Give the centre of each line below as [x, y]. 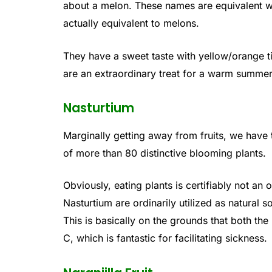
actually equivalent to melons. [131, 23]
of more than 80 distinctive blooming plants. [165, 153]
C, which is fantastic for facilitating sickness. [165, 238]
